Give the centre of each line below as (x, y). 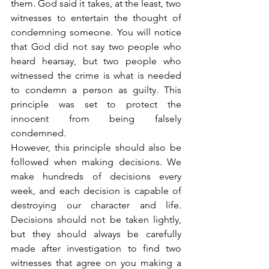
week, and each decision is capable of (96, 190)
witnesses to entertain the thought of (96, 17)
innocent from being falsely (96, 118)
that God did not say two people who (96, 46)
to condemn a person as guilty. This (96, 89)
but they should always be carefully (96, 234)
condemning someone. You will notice (96, 32)
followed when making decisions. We (96, 162)
